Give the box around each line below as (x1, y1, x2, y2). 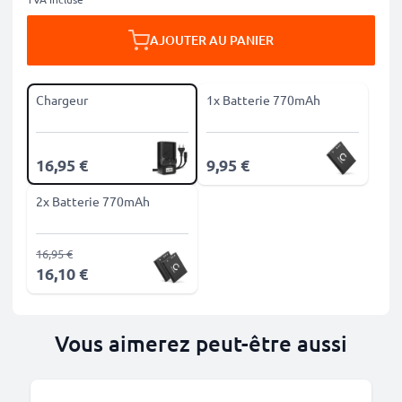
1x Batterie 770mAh (206, 92, 320, 108)
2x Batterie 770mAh (36, 193, 150, 209)
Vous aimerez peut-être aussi (55, 329, 347, 357)
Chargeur (36, 92, 88, 108)
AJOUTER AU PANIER (150, 31, 274, 48)
